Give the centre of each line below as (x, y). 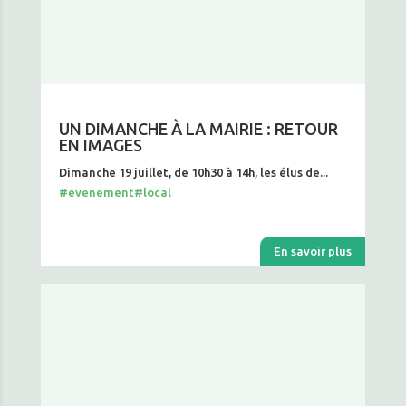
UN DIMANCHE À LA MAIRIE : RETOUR (198, 129)
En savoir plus (313, 251)
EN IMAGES (100, 145)
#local (152, 192)
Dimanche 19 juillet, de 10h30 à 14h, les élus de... (193, 172)
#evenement (96, 192)
